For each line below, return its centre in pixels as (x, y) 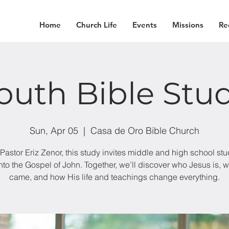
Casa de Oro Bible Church (145, 131)
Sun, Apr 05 (54, 131)
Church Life (96, 25)
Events (144, 25)
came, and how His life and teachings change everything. (114, 177)
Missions (188, 25)
